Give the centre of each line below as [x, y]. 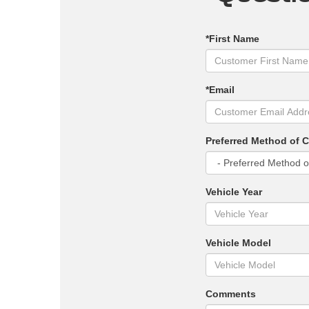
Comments [230, 294]
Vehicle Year [233, 192]
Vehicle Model [238, 243]
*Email [220, 90]
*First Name [232, 39]
